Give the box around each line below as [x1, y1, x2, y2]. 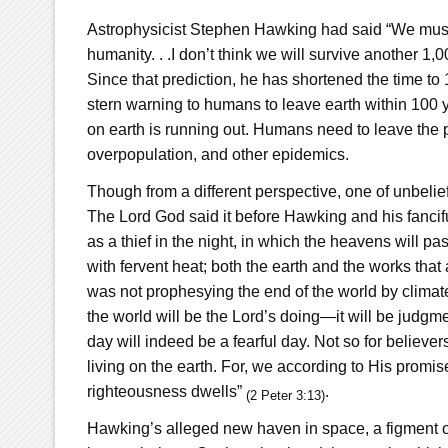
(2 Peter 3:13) [245, 387, 325, 403]
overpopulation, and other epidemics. [86, 145, 349, 163]
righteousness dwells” [86, 382, 246, 400]
